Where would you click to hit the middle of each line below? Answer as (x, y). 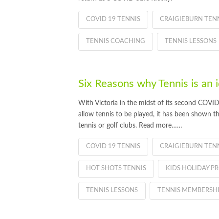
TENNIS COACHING (116, 41)
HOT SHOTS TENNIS (116, 168)
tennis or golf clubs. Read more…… (130, 126)
